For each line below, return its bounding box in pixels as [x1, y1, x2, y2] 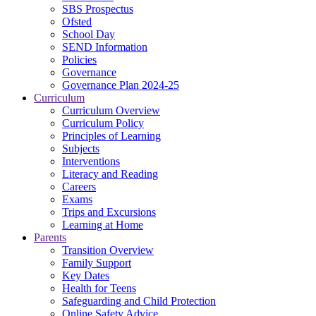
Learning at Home [62, 218, 143, 231]
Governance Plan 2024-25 [62, 78, 179, 91]
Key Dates [62, 269, 109, 281]
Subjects [62, 142, 99, 154]
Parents [34, 231, 66, 243]
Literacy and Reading [62, 167, 158, 180]
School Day [62, 28, 115, 40]
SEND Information [62, 40, 147, 53]
